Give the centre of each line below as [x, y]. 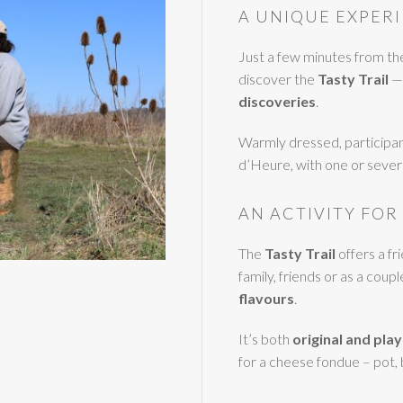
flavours [266, 298]
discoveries [277, 101]
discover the [278, 79]
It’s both [265, 339]
